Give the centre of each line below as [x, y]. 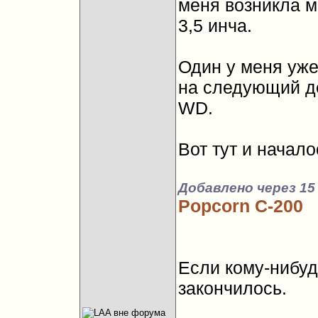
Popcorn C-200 [240, 206]
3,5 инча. [215, 26]
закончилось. [232, 288]
